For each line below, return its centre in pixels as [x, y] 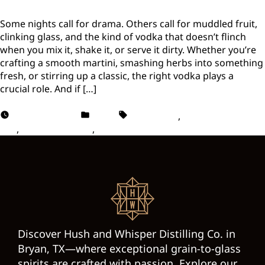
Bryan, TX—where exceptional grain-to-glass [129, 248]
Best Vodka [153, 116]
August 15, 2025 [45, 116]
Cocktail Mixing [217, 116]
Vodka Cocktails [57, 129]
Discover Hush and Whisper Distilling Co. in [127, 233]
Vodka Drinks [127, 129]
